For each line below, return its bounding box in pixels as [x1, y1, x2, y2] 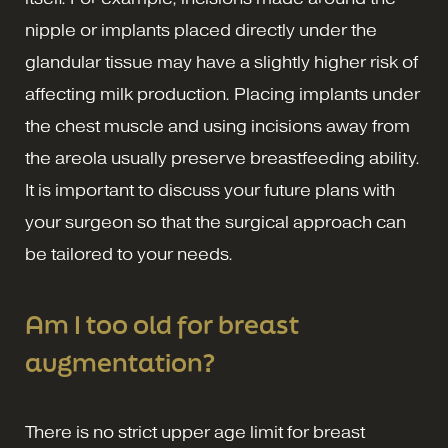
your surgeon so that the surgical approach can [25, 213, 406, 233]
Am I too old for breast [25, 308, 299, 342]
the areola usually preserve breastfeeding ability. [25, 149, 420, 169]
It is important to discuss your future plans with [25, 181, 395, 201]
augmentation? [25, 346, 215, 380]
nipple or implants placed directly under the [25, 21, 377, 41]
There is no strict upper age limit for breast [25, 423, 365, 443]
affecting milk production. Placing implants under [25, 85, 420, 105]
